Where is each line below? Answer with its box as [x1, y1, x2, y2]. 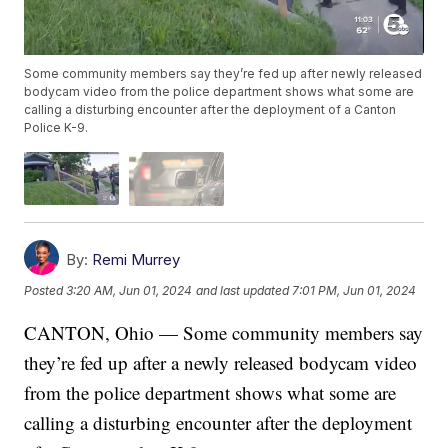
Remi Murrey [92, 249, 181, 269]
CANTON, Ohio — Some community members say [24, 319, 424, 345]
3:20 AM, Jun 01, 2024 [66, 283, 193, 299]
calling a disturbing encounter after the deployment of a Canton [24, 102, 397, 118]
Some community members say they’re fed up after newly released [24, 66, 423, 82]
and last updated [196, 283, 290, 299]
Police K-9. [24, 120, 89, 136]
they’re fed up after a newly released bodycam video [24, 349, 418, 375]
